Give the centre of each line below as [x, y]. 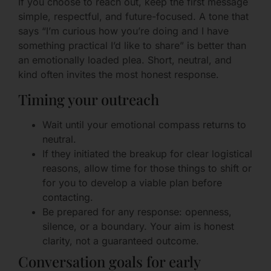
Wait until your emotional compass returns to [144, 124]
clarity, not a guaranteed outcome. [121, 240]
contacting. [68, 197]
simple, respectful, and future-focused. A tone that [133, 17]
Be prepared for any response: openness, [137, 211]
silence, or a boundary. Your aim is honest [138, 226]
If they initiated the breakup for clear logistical [147, 153]
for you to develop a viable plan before [132, 182]
